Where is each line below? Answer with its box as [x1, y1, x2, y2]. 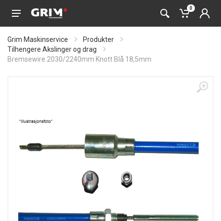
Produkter [83, 36, 114, 43]
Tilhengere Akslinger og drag [7, 45, 97, 53]
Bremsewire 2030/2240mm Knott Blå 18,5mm [7, 55, 151, 63]
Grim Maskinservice [7, 36, 68, 43]
